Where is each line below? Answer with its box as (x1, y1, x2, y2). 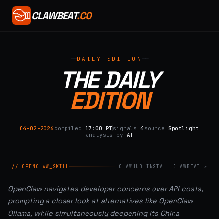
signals (113, 125, 137, 131)
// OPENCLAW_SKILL (12, 163, 70, 170)
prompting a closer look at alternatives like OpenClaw (8, 196, 193, 205)
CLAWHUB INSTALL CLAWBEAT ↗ (119, 163, 207, 170)
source (144, 125, 165, 131)
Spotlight (168, 125, 199, 131)
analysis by (86, 131, 123, 138)
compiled (54, 125, 82, 131)
